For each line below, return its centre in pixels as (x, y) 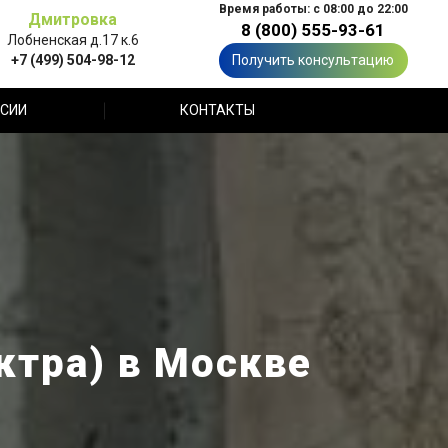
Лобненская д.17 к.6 (72, 39)
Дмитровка (72, 19)
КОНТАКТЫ (217, 110)
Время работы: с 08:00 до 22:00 (313, 9)
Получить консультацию (313, 60)
